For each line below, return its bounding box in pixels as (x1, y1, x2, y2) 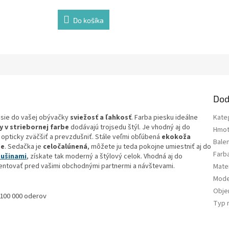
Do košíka (73, 15, 104, 25)
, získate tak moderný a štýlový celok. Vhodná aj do (27, 151, 182, 162)
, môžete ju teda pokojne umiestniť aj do (87, 141, 211, 152)
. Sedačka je (5, 141, 43, 152)
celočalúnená (43, 141, 87, 152)
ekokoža (162, 131, 191, 142)
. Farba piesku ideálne (131, 112, 198, 123)
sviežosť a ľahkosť (70, 112, 131, 123)
